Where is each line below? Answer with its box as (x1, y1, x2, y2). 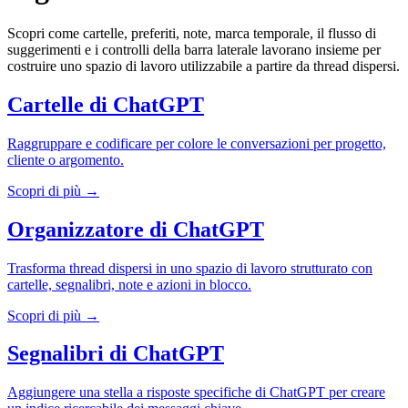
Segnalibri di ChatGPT (7, 342, 224, 366)
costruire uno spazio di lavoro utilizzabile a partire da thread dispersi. (7, 57, 400, 74)
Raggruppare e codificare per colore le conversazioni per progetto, (7, 135, 386, 151)
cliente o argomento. (7, 151, 124, 168)
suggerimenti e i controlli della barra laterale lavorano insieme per (7, 41, 381, 57)
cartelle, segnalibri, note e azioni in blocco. (7, 276, 251, 292)
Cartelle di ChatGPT (7, 92, 204, 117)
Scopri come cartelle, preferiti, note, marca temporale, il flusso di (7, 25, 376, 41)
